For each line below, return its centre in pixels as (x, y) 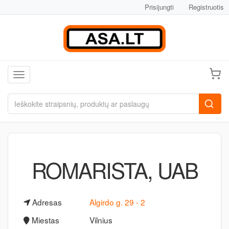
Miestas (44, 220)
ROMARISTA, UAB (114, 170)
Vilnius (101, 220)
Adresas (46, 202)
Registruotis (206, 7)
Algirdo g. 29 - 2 (117, 202)
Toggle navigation (47, 76)
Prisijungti (159, 7)
